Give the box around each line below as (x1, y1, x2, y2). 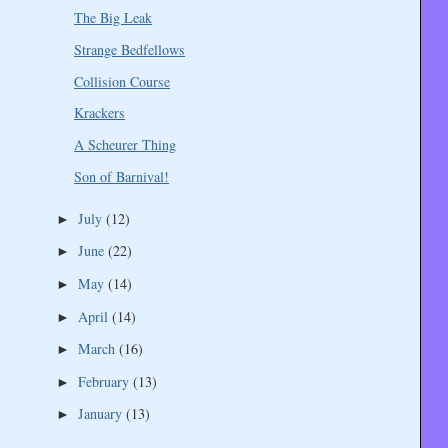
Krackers (74, 103, 126, 123)
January (77, 404, 126, 424)
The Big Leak (74, 8, 153, 28)
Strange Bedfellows (74, 40, 186, 60)
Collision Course (74, 71, 171, 91)
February (77, 371, 133, 391)
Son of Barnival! (74, 166, 170, 186)
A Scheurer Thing (74, 134, 177, 154)
